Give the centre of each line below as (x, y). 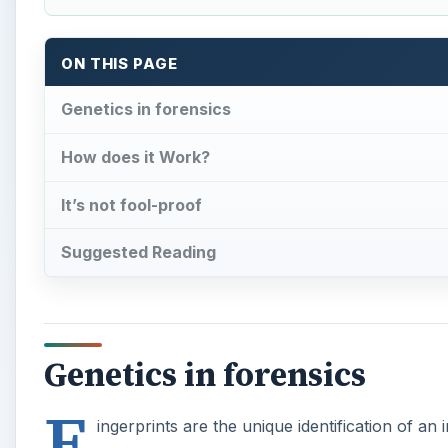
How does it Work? (135, 156)
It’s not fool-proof (131, 204)
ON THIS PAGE (119, 64)
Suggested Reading (138, 252)
